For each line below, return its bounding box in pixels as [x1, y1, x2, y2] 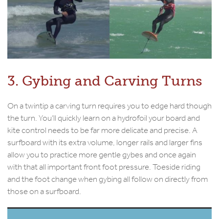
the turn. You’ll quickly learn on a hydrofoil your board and [7, 112, 200, 123]
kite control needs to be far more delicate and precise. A [7, 125, 197, 135]
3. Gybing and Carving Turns [7, 72, 202, 89]
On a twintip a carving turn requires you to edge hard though [7, 100, 212, 111]
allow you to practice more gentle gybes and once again [7, 149, 196, 160]
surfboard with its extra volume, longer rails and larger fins [7, 137, 202, 148]
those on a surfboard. [7, 186, 81, 197]
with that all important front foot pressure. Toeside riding [7, 161, 200, 172]
